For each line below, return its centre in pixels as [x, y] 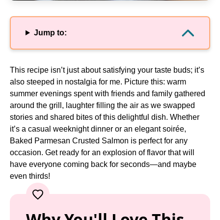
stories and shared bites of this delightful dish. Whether [105, 117]
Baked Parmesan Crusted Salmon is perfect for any [99, 141]
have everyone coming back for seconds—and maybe [103, 164]
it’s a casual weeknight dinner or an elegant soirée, [98, 129]
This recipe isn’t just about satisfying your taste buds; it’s [107, 70]
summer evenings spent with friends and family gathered [108, 94]
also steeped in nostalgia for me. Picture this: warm [98, 82]
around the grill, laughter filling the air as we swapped [102, 105]
